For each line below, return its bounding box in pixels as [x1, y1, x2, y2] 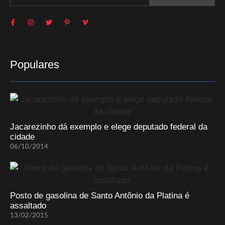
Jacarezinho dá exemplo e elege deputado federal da [10, 122, 207, 132]
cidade [10, 132, 35, 142]
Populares [10, 58, 59, 71]
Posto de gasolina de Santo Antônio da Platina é [10, 190, 189, 200]
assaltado [10, 200, 46, 210]
